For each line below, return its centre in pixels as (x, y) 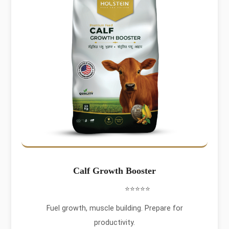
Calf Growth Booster (114, 171)
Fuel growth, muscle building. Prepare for (114, 208)
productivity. (114, 222)
